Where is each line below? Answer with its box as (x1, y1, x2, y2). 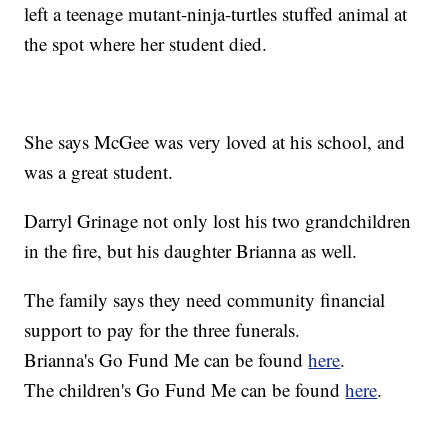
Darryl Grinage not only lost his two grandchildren (24, 208, 412, 234)
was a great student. (24, 159, 174, 185)
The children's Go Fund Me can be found (24, 377, 346, 403)
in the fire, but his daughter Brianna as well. (24, 238, 358, 264)
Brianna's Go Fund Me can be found (24, 347, 309, 373)
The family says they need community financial (24, 287, 386, 313)
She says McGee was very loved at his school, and (24, 129, 406, 155)
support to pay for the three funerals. (24, 317, 301, 343)
